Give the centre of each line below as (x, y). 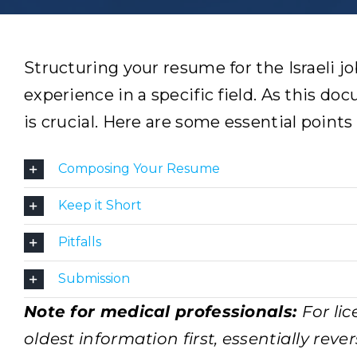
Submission (94, 278)
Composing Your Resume (139, 168)
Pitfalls (79, 241)
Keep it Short (100, 205)
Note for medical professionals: (163, 312)
